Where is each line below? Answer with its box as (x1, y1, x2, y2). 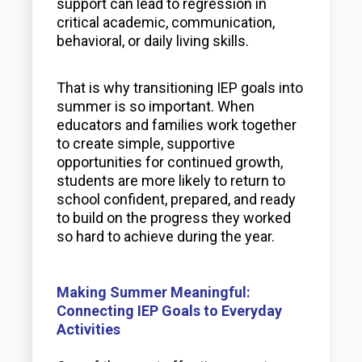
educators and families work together (57, 116, 297, 133)
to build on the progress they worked (57, 209, 292, 226)
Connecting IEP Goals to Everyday (57, 302, 283, 319)
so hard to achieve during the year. (57, 228, 276, 245)
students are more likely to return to (57, 172, 286, 189)
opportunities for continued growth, (57, 154, 284, 170)
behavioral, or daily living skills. (57, 32, 250, 49)
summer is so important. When (57, 98, 255, 115)
